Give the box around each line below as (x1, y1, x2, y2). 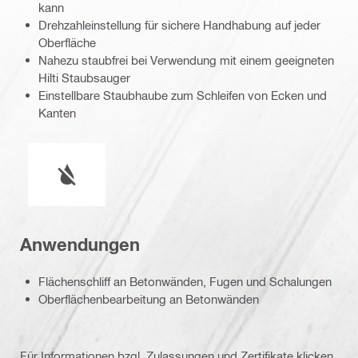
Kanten (38, 105, 76, 121)
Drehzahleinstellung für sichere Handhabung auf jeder (38, 18, 320, 33)
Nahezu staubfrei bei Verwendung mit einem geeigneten (38, 53, 334, 68)
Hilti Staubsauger (38, 70, 130, 86)
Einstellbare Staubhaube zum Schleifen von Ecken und (38, 88, 327, 103)
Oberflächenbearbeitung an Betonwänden (38, 292, 259, 307)
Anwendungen (20, 233, 140, 255)
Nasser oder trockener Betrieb (66, 148, 229, 163)
